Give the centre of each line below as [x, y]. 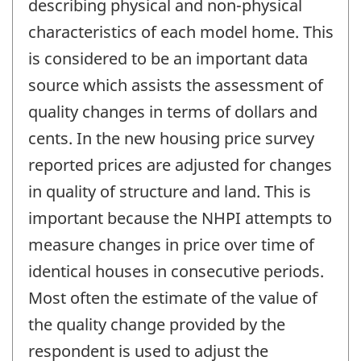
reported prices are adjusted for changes [180, 164]
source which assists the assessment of [176, 85]
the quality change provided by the [157, 324]
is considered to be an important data [168, 58]
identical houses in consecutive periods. [176, 271]
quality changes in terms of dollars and [173, 111]
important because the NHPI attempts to [180, 218]
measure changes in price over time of [171, 244]
